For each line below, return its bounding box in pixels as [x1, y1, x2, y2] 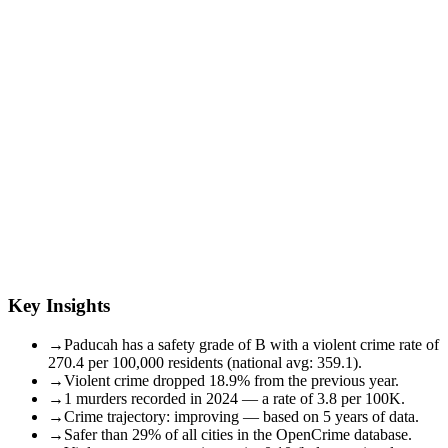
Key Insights [8, 294, 110, 316]
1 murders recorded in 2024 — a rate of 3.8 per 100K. [64, 389, 405, 407]
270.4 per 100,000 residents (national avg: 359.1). [48, 353, 362, 371]
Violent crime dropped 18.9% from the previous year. [64, 371, 399, 389]
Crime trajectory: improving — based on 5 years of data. [64, 407, 419, 425]
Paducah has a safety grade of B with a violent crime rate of [64, 335, 439, 353]
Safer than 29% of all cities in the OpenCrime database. [64, 425, 412, 443]
